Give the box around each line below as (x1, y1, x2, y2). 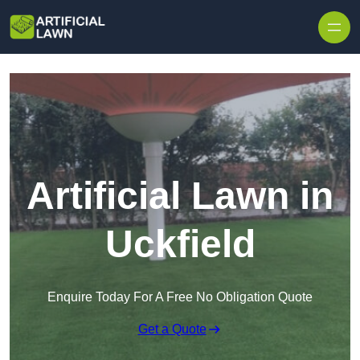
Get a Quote (137, 322, 207, 337)
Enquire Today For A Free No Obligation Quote (47, 290, 313, 305)
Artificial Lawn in (27, 174, 333, 218)
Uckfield (104, 223, 256, 266)
